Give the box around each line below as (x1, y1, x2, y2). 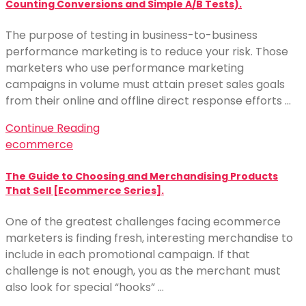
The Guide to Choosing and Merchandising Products (5, 169, 278, 183)
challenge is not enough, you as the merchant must (5, 263, 281, 279)
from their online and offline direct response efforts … (5, 93, 291, 109)
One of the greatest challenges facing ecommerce (5, 214, 281, 229)
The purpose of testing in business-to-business (5, 27, 258, 44)
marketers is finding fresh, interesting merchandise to (5, 230, 293, 246)
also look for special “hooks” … (5, 279, 164, 295)
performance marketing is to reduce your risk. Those (5, 44, 288, 60)
